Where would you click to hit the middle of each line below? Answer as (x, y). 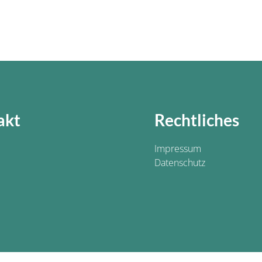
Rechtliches (197, 120)
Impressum (178, 149)
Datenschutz (180, 163)
